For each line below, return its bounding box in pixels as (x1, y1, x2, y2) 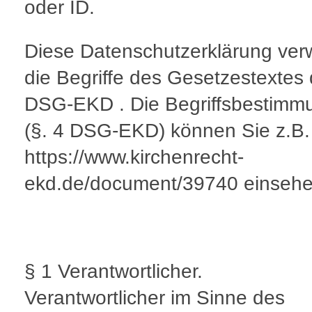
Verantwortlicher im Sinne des (24, 287, 285, 309)
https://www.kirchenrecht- (24, 146, 244, 169)
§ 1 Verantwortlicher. (24, 260, 203, 283)
